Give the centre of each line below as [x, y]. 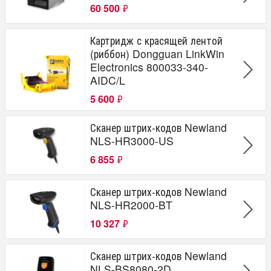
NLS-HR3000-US [132, 140]
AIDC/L [108, 80]
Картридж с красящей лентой [156, 40]
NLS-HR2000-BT [131, 204]
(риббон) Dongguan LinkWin [157, 53]
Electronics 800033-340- [149, 67]
